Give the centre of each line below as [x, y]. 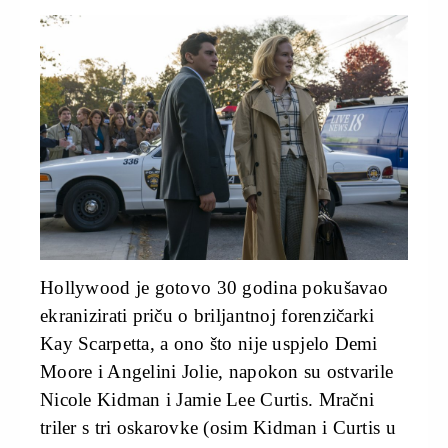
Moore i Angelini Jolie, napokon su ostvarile [217, 372]
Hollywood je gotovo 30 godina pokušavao [214, 288]
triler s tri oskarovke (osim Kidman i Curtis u [218, 428]
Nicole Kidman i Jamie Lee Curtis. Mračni [207, 400]
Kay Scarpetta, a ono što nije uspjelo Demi [209, 344]
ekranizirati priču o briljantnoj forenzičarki [207, 316]
